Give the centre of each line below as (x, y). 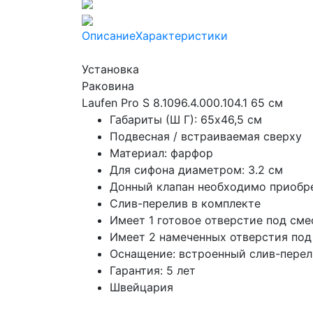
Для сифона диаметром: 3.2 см (196, 170)
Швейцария (141, 287)
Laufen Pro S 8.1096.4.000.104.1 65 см (182, 103)
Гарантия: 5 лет (153, 271)
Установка (110, 70)
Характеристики (182, 36)
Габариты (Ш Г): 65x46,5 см (186, 120)
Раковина (108, 86)
